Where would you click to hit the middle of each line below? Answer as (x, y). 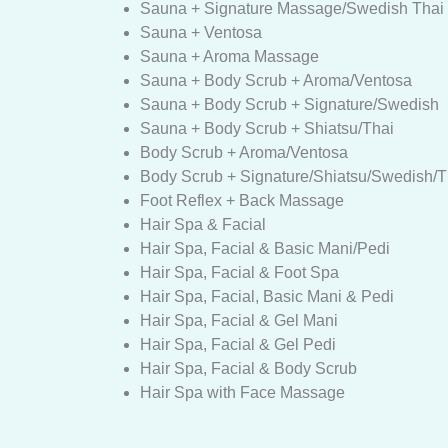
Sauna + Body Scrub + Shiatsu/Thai (267, 128)
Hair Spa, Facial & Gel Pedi (238, 344)
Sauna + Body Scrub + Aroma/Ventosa (276, 80)
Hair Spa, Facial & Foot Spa (239, 272)
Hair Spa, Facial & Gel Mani (239, 320)
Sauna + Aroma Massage (229, 56)
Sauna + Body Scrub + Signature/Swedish (289, 104)
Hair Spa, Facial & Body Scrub (248, 368)
